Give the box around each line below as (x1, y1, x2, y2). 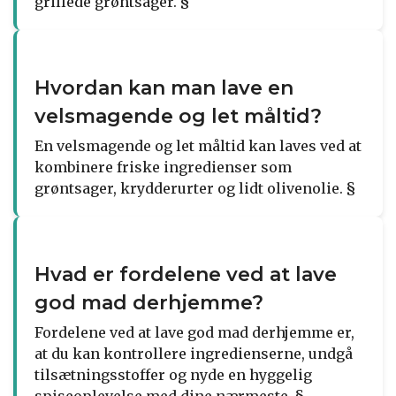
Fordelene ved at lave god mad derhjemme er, (34, 323, 354, 341)
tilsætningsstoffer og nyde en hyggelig (34, 365, 312, 384)
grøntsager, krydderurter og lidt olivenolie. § (34, 179, 355, 197)
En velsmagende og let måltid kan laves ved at (34, 136, 362, 155)
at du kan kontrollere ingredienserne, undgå (34, 344, 353, 362)
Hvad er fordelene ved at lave (34, 262, 337, 286)
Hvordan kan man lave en (34, 75, 293, 100)
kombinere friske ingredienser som (34, 157, 292, 176)
